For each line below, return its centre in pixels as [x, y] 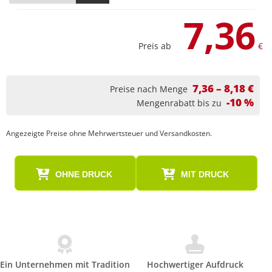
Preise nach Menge [149, 89]
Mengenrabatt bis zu [179, 103]
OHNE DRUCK [83, 174]
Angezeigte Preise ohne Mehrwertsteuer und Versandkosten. [109, 133]
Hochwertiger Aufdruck [195, 264]
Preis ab [155, 46]
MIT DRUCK [205, 174]
